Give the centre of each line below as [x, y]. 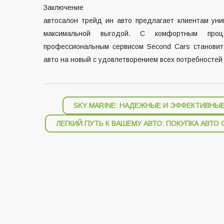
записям [64, 137]
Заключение [63, 7]
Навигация [73, 104]
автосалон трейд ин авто [88, 20]
